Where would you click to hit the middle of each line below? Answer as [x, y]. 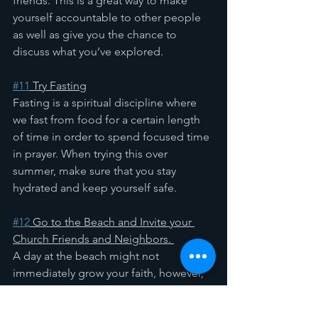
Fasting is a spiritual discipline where [106, 103]
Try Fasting [58, 86]
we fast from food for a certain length [108, 120]
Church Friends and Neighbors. [93, 239]
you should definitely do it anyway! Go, [112, 290]
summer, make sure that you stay [96, 171]
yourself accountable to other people [108, 17]
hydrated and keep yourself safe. [95, 188]
